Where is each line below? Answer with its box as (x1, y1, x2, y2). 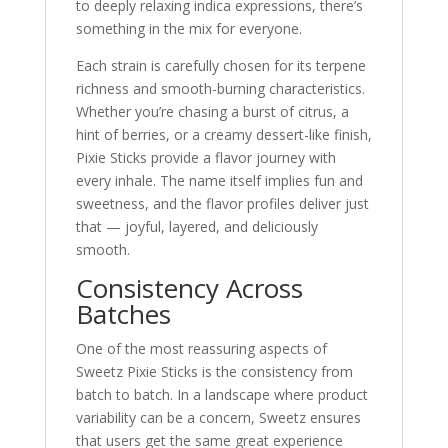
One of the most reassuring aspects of (75, 339, 327, 358)
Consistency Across (75, 270, 303, 306)
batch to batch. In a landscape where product (75, 385, 368, 404)
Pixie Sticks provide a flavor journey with (75, 148, 336, 167)
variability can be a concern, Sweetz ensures (75, 408, 361, 427)
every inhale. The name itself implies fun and (75, 171, 363, 190)
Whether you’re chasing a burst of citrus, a (75, 102, 349, 121)
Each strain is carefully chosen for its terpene (75, 56, 366, 75)
